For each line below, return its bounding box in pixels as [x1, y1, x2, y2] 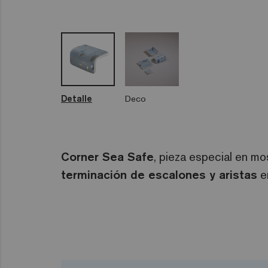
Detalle [61, 93, 92, 105]
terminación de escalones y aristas [61, 167, 257, 182]
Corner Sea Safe [61, 149, 154, 165]
